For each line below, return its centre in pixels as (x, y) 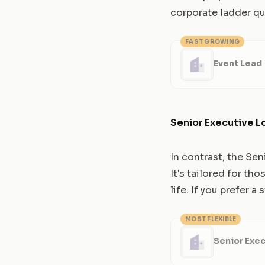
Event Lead (238, 63)
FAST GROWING (212, 42)
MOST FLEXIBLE (211, 219)
